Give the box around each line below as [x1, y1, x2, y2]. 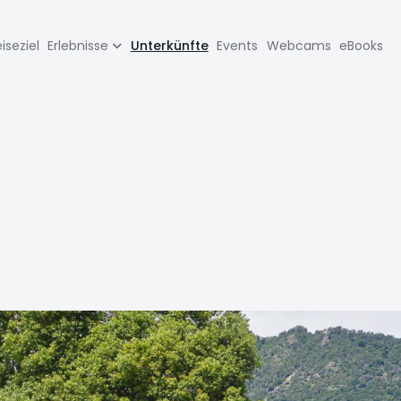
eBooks [339, 36, 384, 55]
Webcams [266, 36, 331, 55]
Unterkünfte [130, 36, 209, 55]
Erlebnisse [47, 36, 109, 55]
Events [217, 36, 259, 55]
